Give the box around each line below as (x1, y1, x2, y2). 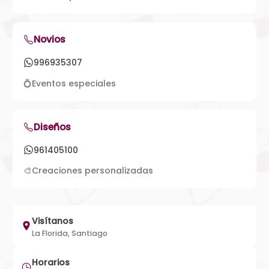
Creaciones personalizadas (31, 165, 153, 177)
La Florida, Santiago (31, 228, 107, 238)
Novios (34, 32, 65, 46)
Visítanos (31, 214, 73, 227)
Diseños (34, 119, 71, 134)
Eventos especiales (31, 77, 116, 89)
